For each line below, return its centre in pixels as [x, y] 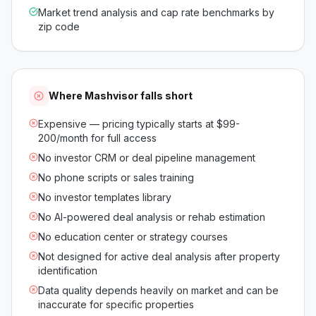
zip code [59, 26]
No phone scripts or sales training [116, 177]
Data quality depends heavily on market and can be [158, 290]
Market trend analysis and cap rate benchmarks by [156, 12]
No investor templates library [105, 197]
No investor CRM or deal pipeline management [147, 158]
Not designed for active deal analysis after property [159, 256]
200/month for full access [97, 138]
